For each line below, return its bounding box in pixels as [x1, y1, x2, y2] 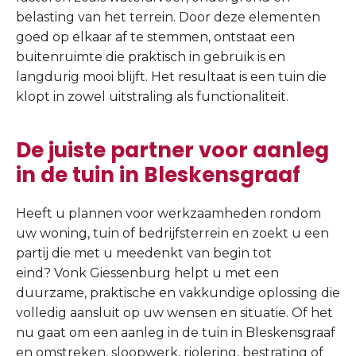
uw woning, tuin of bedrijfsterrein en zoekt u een [16, 225, 329, 241]
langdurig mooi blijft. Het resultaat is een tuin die [16, 68, 327, 84]
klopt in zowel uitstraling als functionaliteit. [16, 88, 288, 104]
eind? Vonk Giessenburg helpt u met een [16, 265, 279, 281]
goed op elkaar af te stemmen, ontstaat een [16, 29, 295, 44]
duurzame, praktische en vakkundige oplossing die [16, 284, 340, 300]
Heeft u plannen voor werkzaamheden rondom [16, 205, 321, 221]
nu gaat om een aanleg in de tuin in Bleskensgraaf [16, 324, 335, 340]
